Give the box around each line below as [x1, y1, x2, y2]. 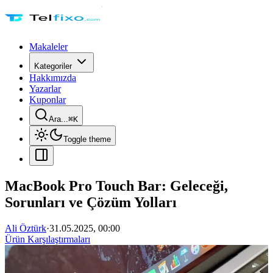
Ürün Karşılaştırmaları [5, 233, 90, 244]
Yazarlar [29, 83, 61, 94]
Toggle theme [63, 135, 111, 144]
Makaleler [29, 41, 68, 52]
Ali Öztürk [5, 222, 46, 233]
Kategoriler [34, 62, 72, 71]
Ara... [49, 115, 68, 124]
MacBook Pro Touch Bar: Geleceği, [5, 177, 228, 194]
